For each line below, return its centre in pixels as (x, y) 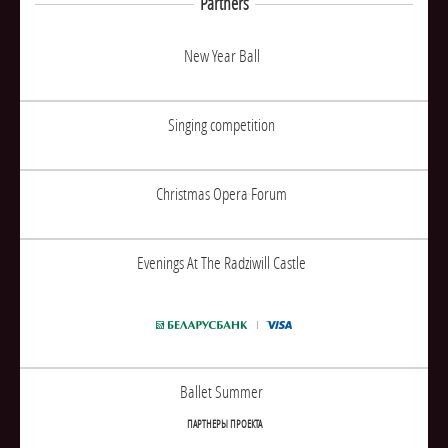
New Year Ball (221, 56)
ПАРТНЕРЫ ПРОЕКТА (224, 424)
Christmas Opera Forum (221, 194)
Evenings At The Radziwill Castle (221, 263)
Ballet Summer (221, 392)
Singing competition (221, 125)
